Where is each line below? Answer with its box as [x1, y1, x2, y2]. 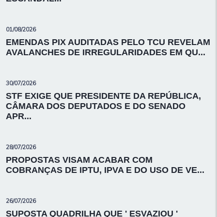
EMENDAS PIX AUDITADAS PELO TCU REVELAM [6, 37, 210, 47]
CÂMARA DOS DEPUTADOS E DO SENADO [6, 101, 186, 111]
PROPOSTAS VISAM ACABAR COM [6, 155, 153, 165]
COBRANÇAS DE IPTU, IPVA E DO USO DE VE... [6, 165, 204, 175]
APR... [6, 111, 31, 121]
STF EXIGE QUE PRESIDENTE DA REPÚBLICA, [6, 91, 201, 101]
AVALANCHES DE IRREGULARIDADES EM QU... [6, 47, 205, 57]
